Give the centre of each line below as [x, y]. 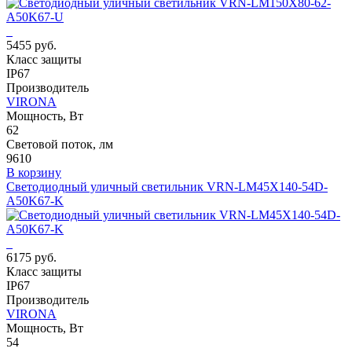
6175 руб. [31, 258]
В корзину [34, 173]
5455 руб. [31, 46]
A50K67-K [35, 201]
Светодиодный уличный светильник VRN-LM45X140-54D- [167, 187]
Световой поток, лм [60, 145]
